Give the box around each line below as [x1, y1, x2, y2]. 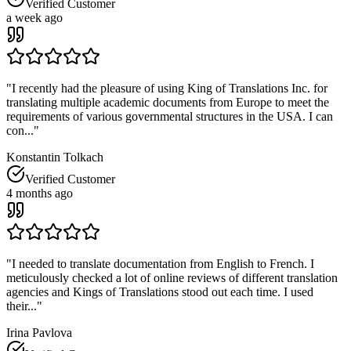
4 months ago [6, 186, 73, 201]
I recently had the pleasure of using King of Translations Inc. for [12, 81, 327, 96]
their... [6, 299, 37, 313]
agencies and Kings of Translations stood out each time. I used [6, 285, 313, 299]
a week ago [6, 11, 63, 25]
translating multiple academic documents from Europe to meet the [6, 96, 329, 110]
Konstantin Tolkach [6, 150, 103, 165]
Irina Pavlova [6, 326, 72, 340]
